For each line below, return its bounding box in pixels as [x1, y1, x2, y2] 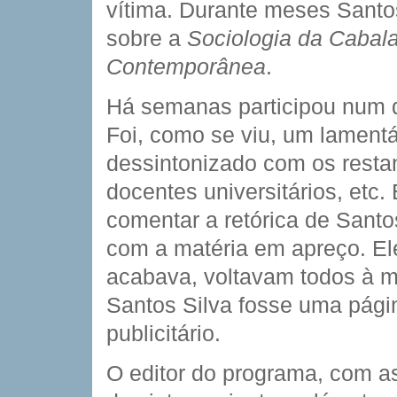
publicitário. [106, 321, 221, 346]
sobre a [106, 26, 187, 51]
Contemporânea [106, 54, 266, 79]
